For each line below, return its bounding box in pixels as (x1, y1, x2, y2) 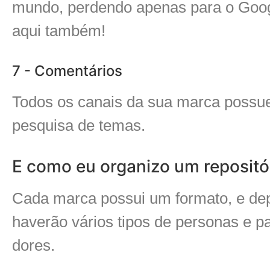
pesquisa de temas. (12, 116, 145, 134)
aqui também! (12, 22, 105, 40)
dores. (12, 236, 59, 254)
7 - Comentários (12, 61, 122, 80)
